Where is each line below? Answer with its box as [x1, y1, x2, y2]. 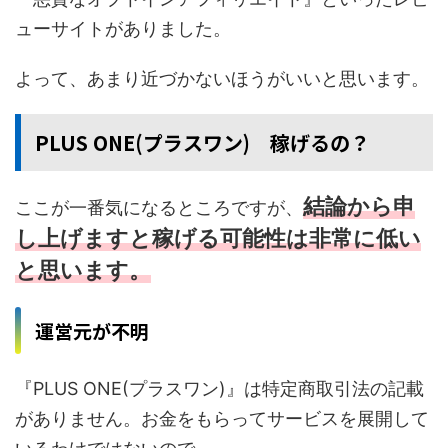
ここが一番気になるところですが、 [15, 196, 303, 218]
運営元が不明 [35, 316, 149, 344]
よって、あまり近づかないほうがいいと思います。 [15, 67, 429, 89]
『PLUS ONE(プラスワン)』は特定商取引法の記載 [15, 377, 424, 399]
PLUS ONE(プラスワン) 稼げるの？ [35, 127, 370, 157]
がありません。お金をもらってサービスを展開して [15, 407, 429, 429]
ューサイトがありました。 [15, 17, 231, 39]
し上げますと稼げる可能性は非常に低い [15, 224, 421, 251]
